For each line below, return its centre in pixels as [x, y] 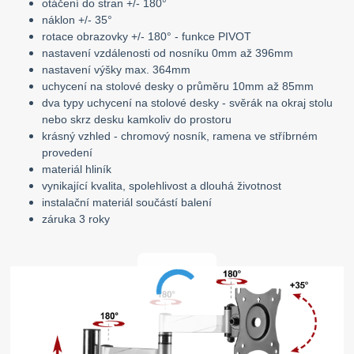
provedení [68, 153]
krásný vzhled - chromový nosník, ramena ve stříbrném [180, 136]
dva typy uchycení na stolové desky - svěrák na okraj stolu [188, 103]
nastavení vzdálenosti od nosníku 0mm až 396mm [168, 53]
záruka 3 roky [76, 219]
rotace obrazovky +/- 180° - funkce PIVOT [147, 37]
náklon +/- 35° [77, 20]
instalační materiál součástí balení [127, 203]
